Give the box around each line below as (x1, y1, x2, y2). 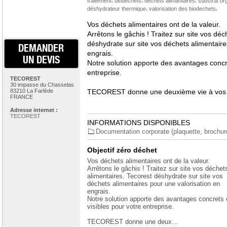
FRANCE (10, 94, 33, 100)
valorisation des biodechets (148, 6, 216, 12)
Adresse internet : (10, 107, 58, 113)
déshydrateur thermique (87, 6, 146, 12)
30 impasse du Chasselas (10, 82, 74, 88)
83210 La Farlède (10, 88, 53, 94)
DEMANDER (18, 42, 64, 54)
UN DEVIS (22, 54, 60, 65)
